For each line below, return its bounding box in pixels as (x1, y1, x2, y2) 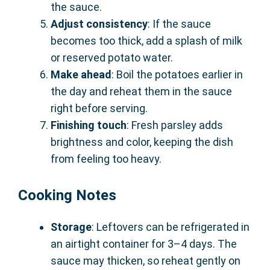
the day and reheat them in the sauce (51, 85, 232, 98)
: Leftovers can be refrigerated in (92, 221, 250, 234)
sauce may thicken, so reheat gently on (51, 254, 240, 268)
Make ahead (51, 68, 111, 81)
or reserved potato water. (51, 51, 173, 64)
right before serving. (51, 102, 148, 115)
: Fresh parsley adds (127, 119, 223, 132)
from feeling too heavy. (51, 152, 162, 166)
